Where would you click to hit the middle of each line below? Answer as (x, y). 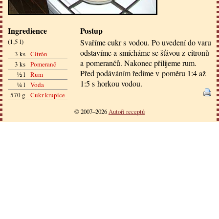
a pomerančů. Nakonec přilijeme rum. (138, 63)
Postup (91, 30)
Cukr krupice (48, 95)
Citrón (39, 54)
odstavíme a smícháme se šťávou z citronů (145, 52)
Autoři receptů (127, 112)
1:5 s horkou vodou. (111, 83)
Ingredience (27, 30)
